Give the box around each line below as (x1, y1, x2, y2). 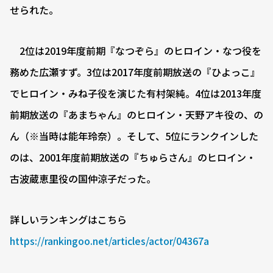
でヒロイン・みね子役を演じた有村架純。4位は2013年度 (10, 86, 261, 101)
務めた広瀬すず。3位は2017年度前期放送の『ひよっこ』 (10, 65, 260, 80)
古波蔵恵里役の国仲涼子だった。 (10, 171, 156, 186)
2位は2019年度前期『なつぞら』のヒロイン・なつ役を (10, 43, 261, 58)
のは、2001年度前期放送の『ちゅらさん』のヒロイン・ (10, 150, 256, 165)
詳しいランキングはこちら (10, 212, 127, 227)
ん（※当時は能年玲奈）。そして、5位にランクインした (10, 129, 258, 144)
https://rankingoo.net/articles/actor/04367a (10, 233, 209, 249)
